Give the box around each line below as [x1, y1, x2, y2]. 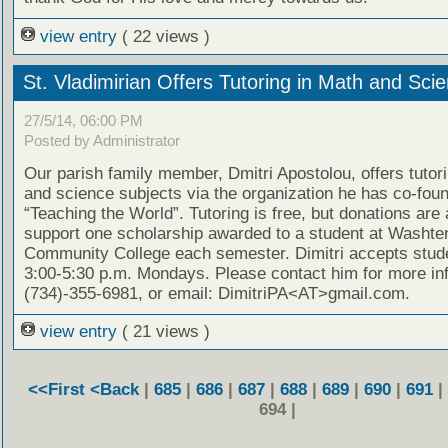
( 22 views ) [121, 26, 210, 46]
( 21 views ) [121, 322, 210, 342]
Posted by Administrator [23, 132, 180, 150]
